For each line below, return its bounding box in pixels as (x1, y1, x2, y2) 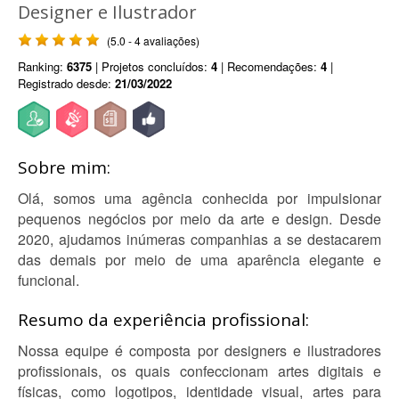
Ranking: (18, 58, 67, 75)
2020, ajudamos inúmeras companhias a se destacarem (18, 229, 381, 249)
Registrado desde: (18, 75, 115, 92)
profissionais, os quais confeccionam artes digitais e (18, 361, 381, 381)
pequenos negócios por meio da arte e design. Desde (18, 208, 381, 229)
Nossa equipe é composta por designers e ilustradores (18, 340, 381, 361)
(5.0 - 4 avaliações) (107, 33, 199, 48)
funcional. (18, 270, 79, 290)
